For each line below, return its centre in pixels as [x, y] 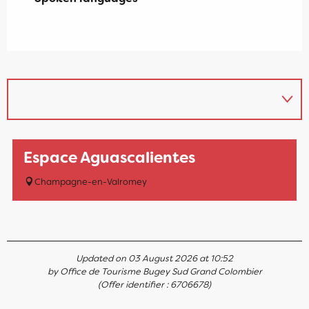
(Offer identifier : [134, 285]
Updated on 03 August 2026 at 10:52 [154, 259]
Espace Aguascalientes [109, 158]
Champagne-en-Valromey [91, 182]
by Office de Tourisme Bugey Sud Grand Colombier [154, 272]
